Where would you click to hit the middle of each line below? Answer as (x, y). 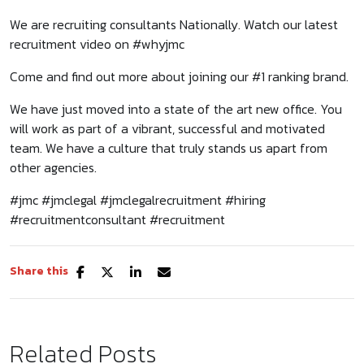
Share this (39, 271)
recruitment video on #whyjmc (97, 43)
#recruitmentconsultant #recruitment (117, 219)
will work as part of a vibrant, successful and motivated (167, 128)
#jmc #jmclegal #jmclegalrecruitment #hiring (138, 199)
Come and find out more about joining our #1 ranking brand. (179, 76)
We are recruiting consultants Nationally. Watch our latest (174, 24)
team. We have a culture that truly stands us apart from (169, 147)
